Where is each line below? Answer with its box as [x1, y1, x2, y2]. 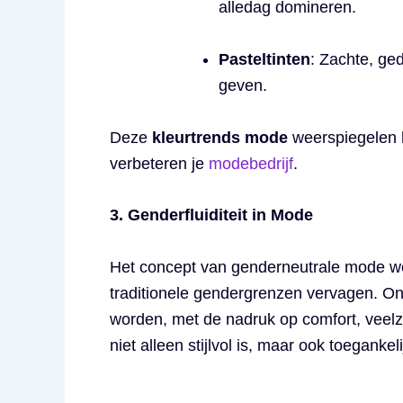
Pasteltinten [219, 49, 310, 68]
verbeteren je [110, 154, 209, 173]
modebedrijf [209, 154, 293, 173]
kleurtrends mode [152, 128, 288, 147]
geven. [219, 76, 267, 94]
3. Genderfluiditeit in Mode [110, 206, 313, 225]
